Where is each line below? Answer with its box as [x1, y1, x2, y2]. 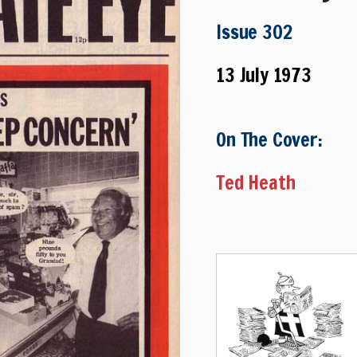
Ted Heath [216, 169, 296, 197]
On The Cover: [216, 126, 323, 154]
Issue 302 [216, 18, 292, 46]
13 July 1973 [216, 61, 312, 89]
